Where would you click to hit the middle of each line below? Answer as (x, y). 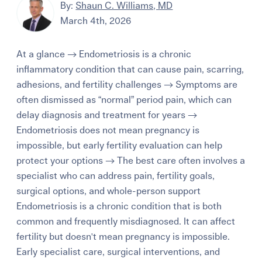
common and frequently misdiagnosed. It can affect (126, 222)
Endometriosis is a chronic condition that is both (119, 207)
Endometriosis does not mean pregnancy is (108, 131)
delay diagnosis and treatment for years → (107, 116)
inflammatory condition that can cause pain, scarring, (130, 70)
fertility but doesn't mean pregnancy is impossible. (123, 237)
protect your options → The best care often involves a (131, 161)
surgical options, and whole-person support (109, 192)
